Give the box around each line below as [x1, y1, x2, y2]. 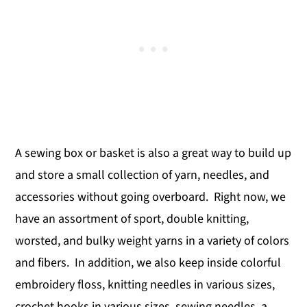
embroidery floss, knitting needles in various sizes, [15, 276, 275, 294]
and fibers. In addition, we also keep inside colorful [15, 254, 282, 272]
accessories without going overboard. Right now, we [15, 188, 286, 206]
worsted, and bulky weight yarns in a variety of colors [15, 232, 290, 250]
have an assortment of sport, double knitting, [15, 210, 249, 228]
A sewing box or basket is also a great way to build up [15, 145, 292, 162]
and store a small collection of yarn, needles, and [15, 167, 270, 184]
